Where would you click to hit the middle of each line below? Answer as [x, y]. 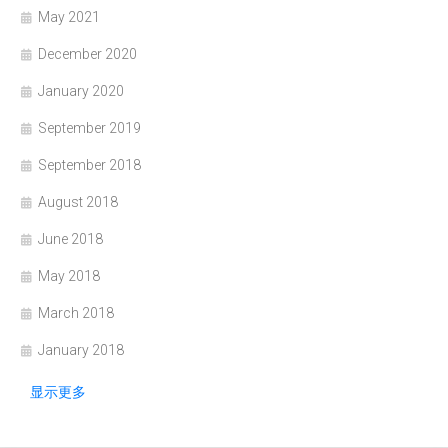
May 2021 [69, 16]
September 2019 [89, 127]
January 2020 [81, 90]
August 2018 [78, 201]
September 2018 [89, 164]
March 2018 [76, 312]
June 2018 [70, 238]
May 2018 [69, 275]
